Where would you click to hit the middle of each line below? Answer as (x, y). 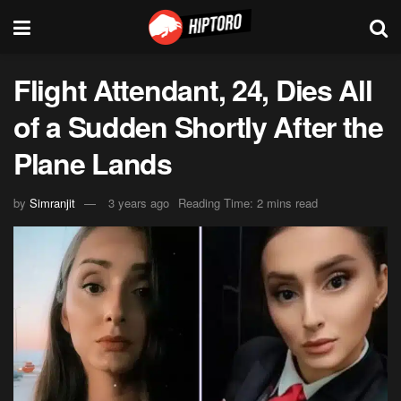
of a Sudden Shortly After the (198, 126)
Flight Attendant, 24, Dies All (193, 90)
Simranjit (52, 202)
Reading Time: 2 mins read (248, 202)
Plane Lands (93, 163)
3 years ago (139, 202)
